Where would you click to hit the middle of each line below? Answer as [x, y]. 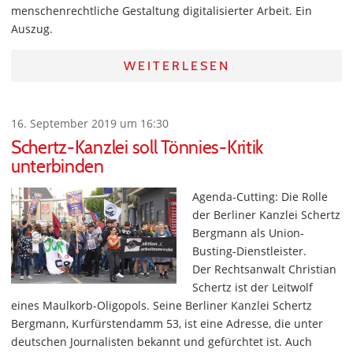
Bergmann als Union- [248, 233]
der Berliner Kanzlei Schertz [266, 215]
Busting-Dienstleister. [249, 251]
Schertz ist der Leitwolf [253, 287]
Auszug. [32, 29]
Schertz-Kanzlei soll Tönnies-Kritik [137, 147]
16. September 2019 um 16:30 [90, 123]
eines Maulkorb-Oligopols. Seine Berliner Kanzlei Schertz [162, 305]
